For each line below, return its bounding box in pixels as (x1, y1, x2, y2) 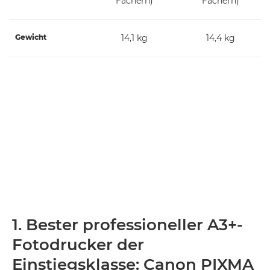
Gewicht (15, 32, 46, 42)
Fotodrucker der (12, 234, 144, 254)
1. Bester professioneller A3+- (12, 215, 243, 234)
